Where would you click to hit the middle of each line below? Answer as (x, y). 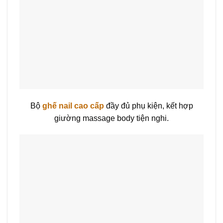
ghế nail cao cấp (73, 106)
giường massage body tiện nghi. (111, 118)
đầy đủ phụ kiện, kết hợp (148, 106)
